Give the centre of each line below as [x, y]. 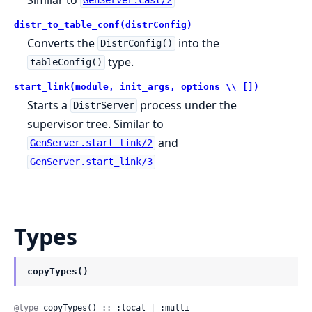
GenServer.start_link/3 [91, 162]
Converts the [63, 43]
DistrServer [103, 106]
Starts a [49, 105]
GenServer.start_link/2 [91, 143]
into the [197, 43]
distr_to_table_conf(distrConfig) [103, 24]
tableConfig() [66, 62]
